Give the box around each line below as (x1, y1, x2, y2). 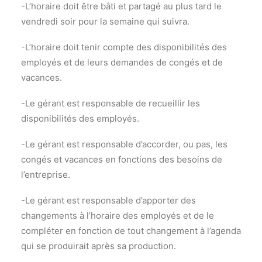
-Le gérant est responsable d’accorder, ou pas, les (21, 139, 227, 150)
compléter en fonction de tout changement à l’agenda (21, 225, 241, 236)
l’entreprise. (21, 169, 70, 180)
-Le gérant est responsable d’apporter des (21, 195, 196, 206)
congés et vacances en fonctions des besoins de (21, 154, 222, 165)
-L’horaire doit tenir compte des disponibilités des (21, 42, 227, 53)
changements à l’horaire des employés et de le (21, 210, 214, 221)
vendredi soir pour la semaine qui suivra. (21, 16, 189, 27)
